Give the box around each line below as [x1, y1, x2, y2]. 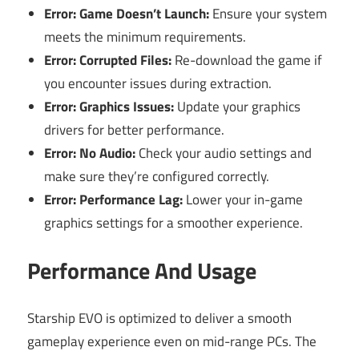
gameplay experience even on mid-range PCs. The [27, 330, 317, 352]
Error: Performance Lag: [44, 188, 184, 210]
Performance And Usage [27, 253, 256, 288]
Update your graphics [174, 95, 301, 117]
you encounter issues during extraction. [44, 72, 272, 94]
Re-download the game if [171, 49, 323, 71]
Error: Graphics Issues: [44, 95, 175, 117]
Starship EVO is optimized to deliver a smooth [27, 307, 292, 329]
